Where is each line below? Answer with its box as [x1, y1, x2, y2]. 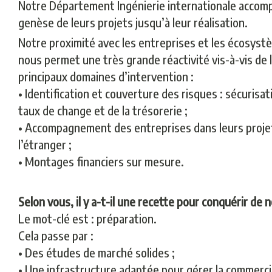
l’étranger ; [18, 137, 72, 152]
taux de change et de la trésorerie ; [18, 103, 188, 118]
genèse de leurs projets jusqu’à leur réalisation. [18, 15, 248, 30]
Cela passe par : [18, 228, 93, 243]
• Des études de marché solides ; [18, 245, 175, 260]
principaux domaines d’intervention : [18, 69, 194, 84]
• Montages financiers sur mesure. [18, 154, 184, 169]
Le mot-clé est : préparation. [18, 211, 157, 226]
